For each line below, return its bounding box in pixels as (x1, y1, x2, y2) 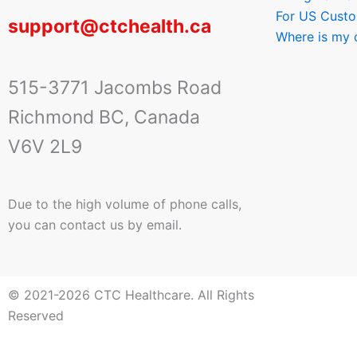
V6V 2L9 (8, 135, 82, 158)
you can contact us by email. (8, 217, 182, 233)
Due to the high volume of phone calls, (8, 196, 241, 212)
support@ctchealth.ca (8, 14, 211, 37)
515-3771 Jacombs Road (8, 76, 222, 99)
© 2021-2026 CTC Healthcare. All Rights (8, 287, 254, 303)
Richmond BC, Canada (8, 106, 200, 128)
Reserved (8, 308, 64, 324)
